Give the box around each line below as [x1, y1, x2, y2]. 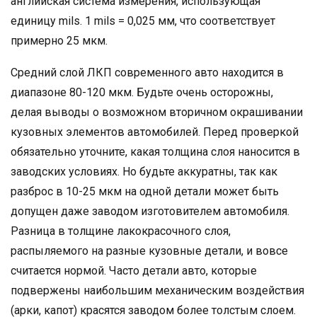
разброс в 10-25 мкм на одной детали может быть [11, 185, 279, 198]
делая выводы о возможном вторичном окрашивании [11, 105, 303, 119]
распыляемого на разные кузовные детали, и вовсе [11, 244, 288, 258]
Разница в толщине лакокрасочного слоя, [11, 224, 231, 238]
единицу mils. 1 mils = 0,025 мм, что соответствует [11, 14, 275, 28]
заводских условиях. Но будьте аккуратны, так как [11, 165, 277, 178]
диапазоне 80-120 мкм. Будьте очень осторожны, [11, 86, 273, 99]
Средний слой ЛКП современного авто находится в [11, 66, 284, 79]
